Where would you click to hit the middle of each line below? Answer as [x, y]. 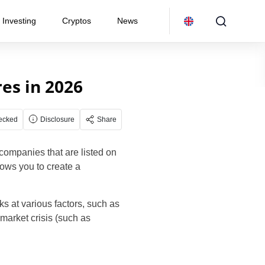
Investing [19, 21]
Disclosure [57, 119]
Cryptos [77, 21]
